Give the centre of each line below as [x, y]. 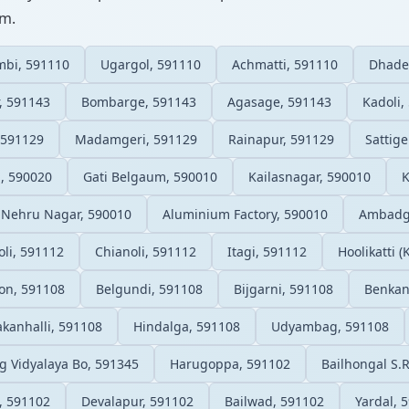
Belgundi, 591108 [149, 288]
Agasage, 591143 [279, 101]
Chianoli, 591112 [146, 251]
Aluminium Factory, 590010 [245, 214]
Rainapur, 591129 [281, 139]
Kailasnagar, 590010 [309, 176]
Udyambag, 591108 [330, 326]
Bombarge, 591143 [139, 101]
